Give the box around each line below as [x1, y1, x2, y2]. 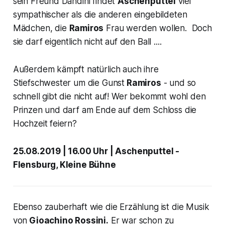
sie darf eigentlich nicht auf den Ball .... [13, 36, 162, 47]
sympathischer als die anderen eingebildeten [13, 9, 187, 20]
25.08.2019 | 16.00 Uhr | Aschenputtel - [13, 146, 180, 156]
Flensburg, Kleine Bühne [13, 159, 116, 170]
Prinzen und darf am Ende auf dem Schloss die [13, 104, 197, 115]
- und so [161, 77, 196, 88]
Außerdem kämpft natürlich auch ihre [13, 64, 159, 74]
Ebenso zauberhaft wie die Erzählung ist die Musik [13, 201, 209, 212]
